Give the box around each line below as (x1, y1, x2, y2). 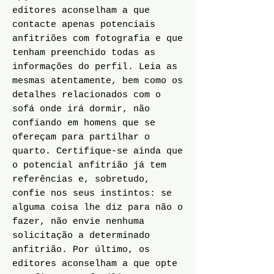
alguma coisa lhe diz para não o (12, 202, 183, 213)
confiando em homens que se (12, 118, 155, 128)
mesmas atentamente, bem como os (12, 76, 183, 86)
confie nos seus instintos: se (12, 188, 172, 199)
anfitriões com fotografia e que (12, 34, 183, 44)
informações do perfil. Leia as (12, 62, 177, 72)
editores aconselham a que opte (12, 259, 177, 269)
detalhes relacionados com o (12, 90, 161, 100)
